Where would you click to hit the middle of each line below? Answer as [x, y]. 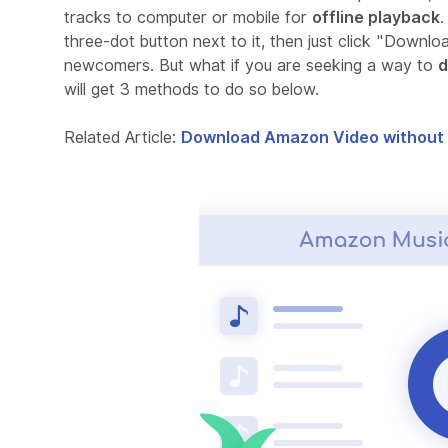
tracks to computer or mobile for [188, 17]
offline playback [376, 17]
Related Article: [122, 137]
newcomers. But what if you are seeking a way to [251, 65]
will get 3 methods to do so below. [191, 89]
